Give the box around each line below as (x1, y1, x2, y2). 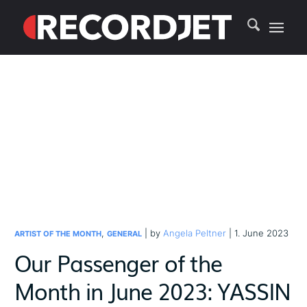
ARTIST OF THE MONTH (14, 229, 102, 238)
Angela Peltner (163, 228, 227, 238)
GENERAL (107, 229, 143, 238)
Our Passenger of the (14, 246, 223, 278)
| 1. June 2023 (226, 228, 289, 238)
